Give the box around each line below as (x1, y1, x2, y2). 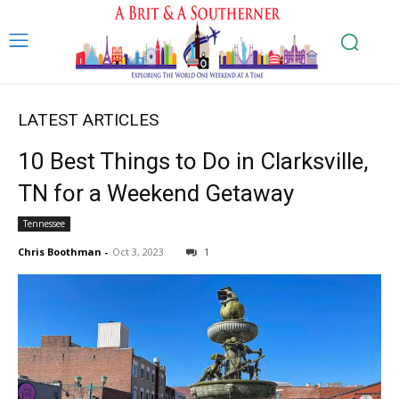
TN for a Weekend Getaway (18, 180, 294, 207)
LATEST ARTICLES (18, 110, 159, 130)
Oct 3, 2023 (112, 245, 164, 258)
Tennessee (23, 217, 65, 230)
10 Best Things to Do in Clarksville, (18, 148, 369, 175)
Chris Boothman (18, 245, 102, 258)
